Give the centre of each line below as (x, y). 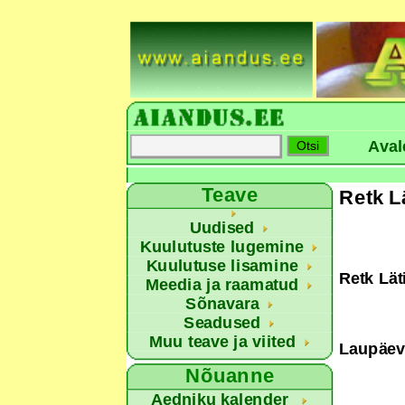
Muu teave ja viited (222, 342)
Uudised (222, 228)
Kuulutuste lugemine (222, 247)
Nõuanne (230, 376)
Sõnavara (222, 304)
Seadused (222, 323)
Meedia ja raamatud (222, 285)
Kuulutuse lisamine (222, 266)
